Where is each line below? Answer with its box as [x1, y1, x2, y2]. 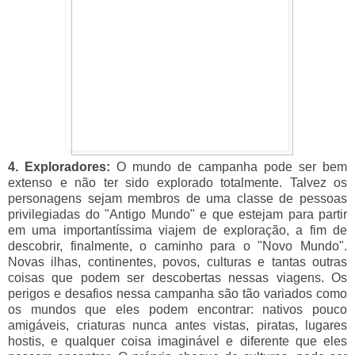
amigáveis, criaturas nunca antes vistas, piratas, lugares [8, 318, 347, 332]
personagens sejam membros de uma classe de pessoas [8, 191, 347, 205]
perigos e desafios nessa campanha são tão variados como [8, 286, 347, 300]
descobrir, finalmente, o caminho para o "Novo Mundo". [8, 239, 347, 253]
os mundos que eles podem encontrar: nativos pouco [8, 302, 347, 316]
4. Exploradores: [8, 159, 110, 174]
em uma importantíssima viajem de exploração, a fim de [8, 223, 347, 237]
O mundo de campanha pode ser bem [110, 159, 347, 174]
